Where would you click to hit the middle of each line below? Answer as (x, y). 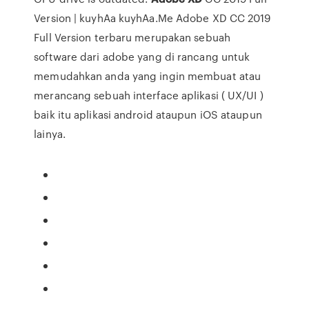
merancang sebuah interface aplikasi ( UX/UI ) (149, 95)
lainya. (50, 134)
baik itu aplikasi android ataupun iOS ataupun (148, 114)
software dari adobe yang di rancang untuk (142, 57)
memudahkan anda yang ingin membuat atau (148, 76)
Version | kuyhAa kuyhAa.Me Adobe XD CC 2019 (152, 18)
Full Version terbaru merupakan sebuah (132, 37)
